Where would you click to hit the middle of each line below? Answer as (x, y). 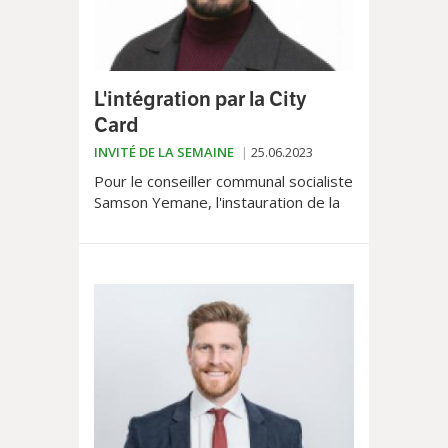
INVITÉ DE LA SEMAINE (164, 152)
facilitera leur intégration (181, 243)
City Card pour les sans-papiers (202, 222)
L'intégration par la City (200, 99)
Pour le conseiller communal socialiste (223, 180)
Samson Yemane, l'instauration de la (217, 201)
